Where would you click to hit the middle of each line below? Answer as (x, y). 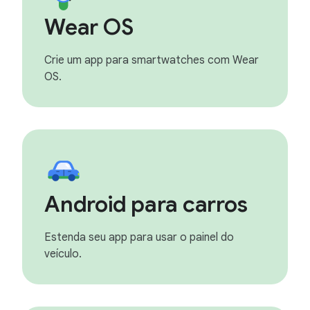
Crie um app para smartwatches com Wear (152, 60)
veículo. (63, 254)
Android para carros (146, 204)
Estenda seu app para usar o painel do (139, 237)
